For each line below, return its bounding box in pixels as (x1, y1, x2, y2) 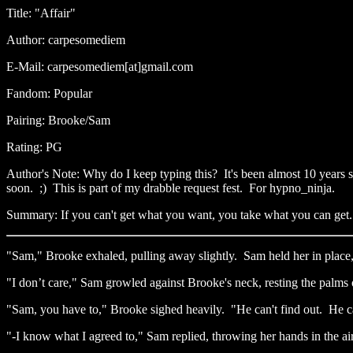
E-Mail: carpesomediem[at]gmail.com (6, 60, 193, 73)
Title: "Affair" (6, 6, 76, 20)
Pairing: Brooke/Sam (6, 113, 110, 127)
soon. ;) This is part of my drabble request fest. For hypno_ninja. (6, 181, 335, 195)
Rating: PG (6, 140, 62, 154)
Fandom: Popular (6, 87, 92, 100)
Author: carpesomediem (6, 33, 125, 46)
